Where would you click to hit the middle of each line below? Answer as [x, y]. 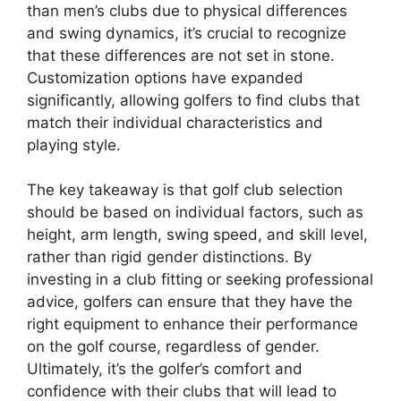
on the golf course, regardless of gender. [173, 347]
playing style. [74, 145]
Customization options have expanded [165, 77]
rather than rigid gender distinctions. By [169, 257]
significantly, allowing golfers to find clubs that [193, 100]
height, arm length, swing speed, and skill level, [197, 235]
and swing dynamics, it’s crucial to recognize [187, 33]
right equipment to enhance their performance [192, 324]
